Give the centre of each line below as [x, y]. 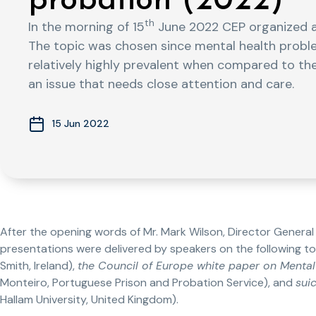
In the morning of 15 [86, 26]
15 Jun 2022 [81, 124]
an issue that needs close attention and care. [161, 84]
